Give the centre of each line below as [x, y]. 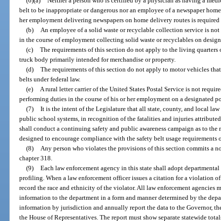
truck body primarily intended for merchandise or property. [98, 59]
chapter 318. [36, 158]
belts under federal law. [50, 79]
